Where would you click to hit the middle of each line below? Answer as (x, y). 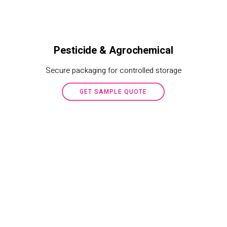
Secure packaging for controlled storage (113, 70)
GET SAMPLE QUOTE (113, 92)
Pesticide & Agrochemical (113, 50)
